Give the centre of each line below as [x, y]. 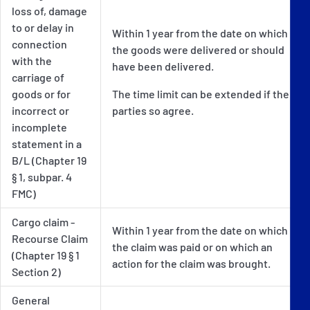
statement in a [47, 143]
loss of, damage [49, 10]
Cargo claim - [43, 221]
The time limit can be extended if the [201, 93]
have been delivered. [163, 66]
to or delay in [43, 27]
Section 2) [36, 271]
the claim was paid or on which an [192, 246]
